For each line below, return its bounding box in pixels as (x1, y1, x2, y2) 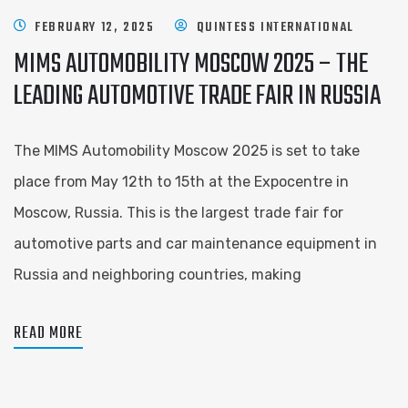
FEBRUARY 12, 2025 (35, 17, 155, 38)
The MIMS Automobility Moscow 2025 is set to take (14, 142, 360, 159)
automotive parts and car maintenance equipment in (14, 235, 377, 252)
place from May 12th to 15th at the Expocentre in (14, 173, 349, 190)
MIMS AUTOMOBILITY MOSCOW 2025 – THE (14, 44, 368, 86)
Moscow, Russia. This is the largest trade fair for (14, 204, 343, 221)
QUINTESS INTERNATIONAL (196, 17, 354, 38)
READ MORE (14, 321, 83, 347)
